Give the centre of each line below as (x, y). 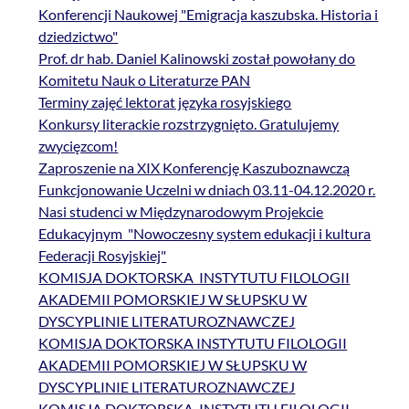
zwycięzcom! (79, 146)
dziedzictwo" (79, 37)
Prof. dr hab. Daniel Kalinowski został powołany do (197, 58)
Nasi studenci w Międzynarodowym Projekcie (181, 212)
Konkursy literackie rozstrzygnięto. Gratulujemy (189, 124)
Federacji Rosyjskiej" (103, 256)
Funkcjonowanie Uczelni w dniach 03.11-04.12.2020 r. (207, 190)
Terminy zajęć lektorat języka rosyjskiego (165, 102)
